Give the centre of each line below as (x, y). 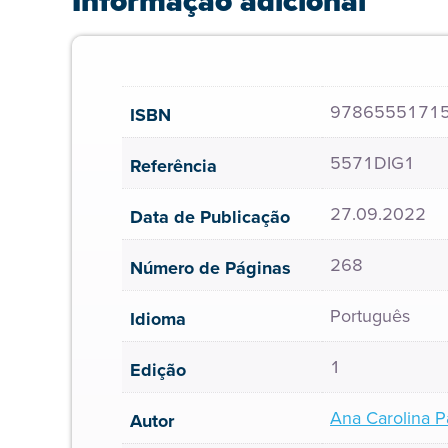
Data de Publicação (210, 217)
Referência (173, 166)
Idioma (158, 319)
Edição (158, 370)
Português (370, 316)
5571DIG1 (372, 163)
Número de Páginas (210, 268)
